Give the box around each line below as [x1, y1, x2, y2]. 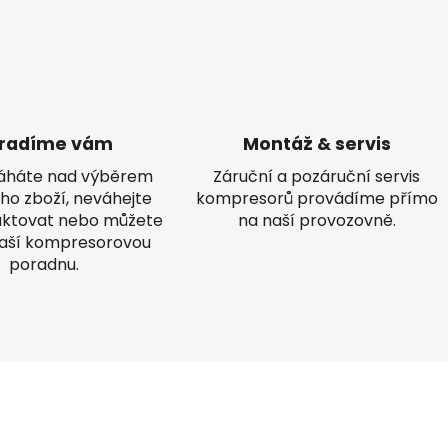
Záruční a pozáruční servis [213, 164, 421, 188]
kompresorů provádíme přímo [195, 186, 438, 210]
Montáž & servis [242, 131, 391, 156]
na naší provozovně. [237, 208, 396, 232]
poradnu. [8, 252, 79, 276]
